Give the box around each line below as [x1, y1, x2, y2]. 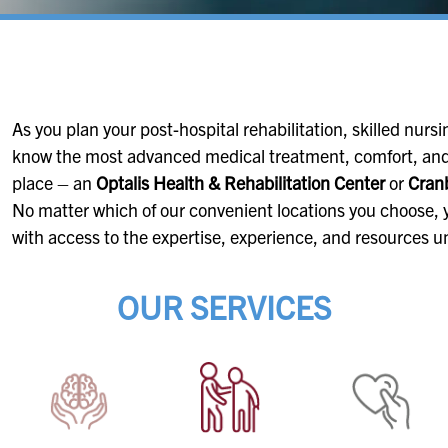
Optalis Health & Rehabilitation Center [95, 171, 385, 195]
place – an [11, 171, 96, 195]
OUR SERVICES [117, 286, 331, 327]
